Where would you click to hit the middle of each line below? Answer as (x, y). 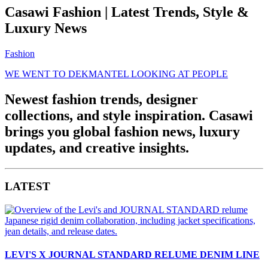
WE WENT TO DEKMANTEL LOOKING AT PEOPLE (116, 74)
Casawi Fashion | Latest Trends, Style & (127, 12)
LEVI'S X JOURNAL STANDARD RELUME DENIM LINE (132, 255)
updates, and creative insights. (97, 147)
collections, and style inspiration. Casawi (129, 115)
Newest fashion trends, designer (101, 99)
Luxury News (46, 28)
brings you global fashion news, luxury (122, 131)
